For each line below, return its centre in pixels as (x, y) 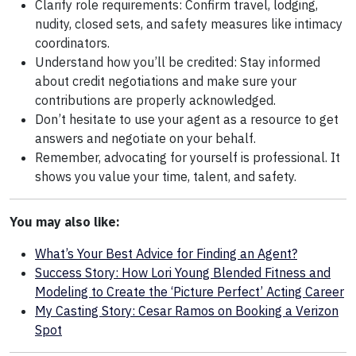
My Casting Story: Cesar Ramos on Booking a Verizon (187, 311)
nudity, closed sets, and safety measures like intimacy (189, 24)
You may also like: (65, 222)
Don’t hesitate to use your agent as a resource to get (187, 120)
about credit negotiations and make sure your (166, 81)
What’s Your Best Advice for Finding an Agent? (166, 254)
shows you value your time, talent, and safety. (166, 177)
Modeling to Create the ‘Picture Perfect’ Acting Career (190, 292)
